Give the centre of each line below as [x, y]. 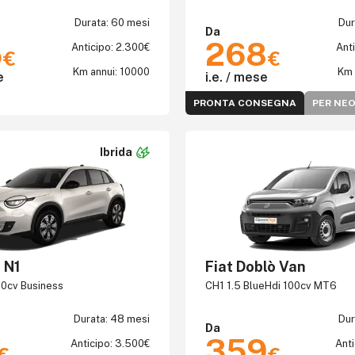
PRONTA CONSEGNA [245, 103]
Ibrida [116, 152]
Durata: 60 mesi [112, 23]
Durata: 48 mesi [112, 319]
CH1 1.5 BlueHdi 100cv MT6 [271, 286]
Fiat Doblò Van [256, 267]
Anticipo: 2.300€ [111, 47]
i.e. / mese [237, 77]
